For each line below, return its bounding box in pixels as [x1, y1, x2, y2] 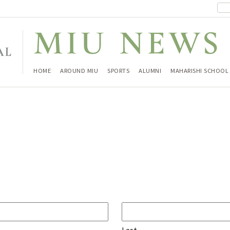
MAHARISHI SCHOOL [170, 66, 228, 74]
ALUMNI [139, 66, 161, 74]
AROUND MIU [60, 66, 98, 74]
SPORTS [107, 66, 129, 74]
